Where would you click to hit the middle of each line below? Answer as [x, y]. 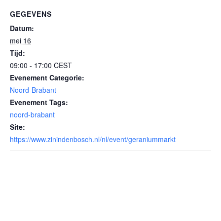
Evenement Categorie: [47, 77]
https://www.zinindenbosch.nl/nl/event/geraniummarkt [93, 139]
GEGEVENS [31, 14]
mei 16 [20, 40]
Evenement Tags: [39, 102]
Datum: [22, 28]
